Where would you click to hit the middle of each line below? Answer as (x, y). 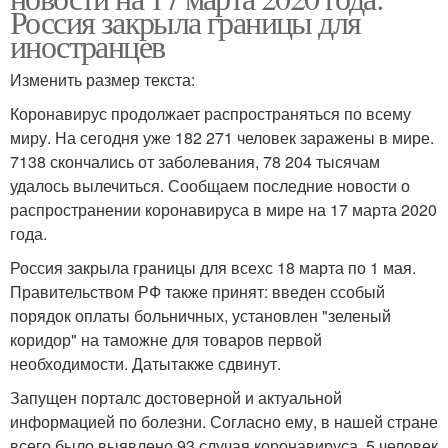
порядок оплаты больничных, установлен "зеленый (200, 316)
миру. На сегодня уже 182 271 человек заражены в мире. (222, 138)
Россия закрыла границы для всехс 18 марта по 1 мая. (213, 268)
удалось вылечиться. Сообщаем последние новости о (210, 186)
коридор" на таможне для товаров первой (166, 340)
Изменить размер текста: (102, 80)
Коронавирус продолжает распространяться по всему (210, 114)
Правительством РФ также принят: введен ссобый (197, 292)
